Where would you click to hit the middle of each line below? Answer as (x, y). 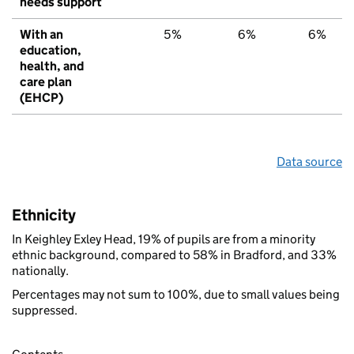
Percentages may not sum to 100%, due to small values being (176, 294)
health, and (52, 66)
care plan (46, 81)
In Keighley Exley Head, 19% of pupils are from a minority (164, 239)
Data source (309, 161)
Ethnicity (44, 215)
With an (41, 34)
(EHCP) (41, 97)
